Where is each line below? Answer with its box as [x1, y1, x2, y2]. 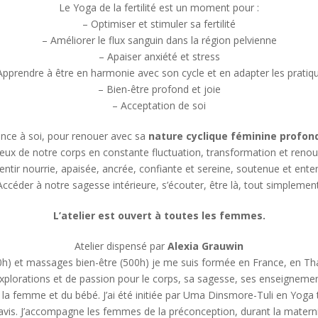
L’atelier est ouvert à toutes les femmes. [53, 208, 265, 222]
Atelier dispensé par [75, 238, 168, 253]
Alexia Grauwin [168, 238, 243, 253]
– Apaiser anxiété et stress [98, 49, 220, 63]
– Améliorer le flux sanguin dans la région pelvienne [41, 33, 277, 47]
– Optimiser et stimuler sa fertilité [82, 16, 236, 31]
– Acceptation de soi [112, 98, 206, 112]
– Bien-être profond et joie [97, 82, 221, 96]
